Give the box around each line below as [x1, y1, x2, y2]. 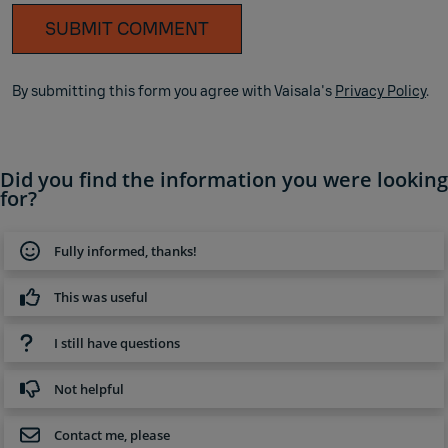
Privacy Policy [335, 81, 426, 101]
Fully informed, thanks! [54, 241, 197, 260]
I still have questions [54, 333, 180, 352]
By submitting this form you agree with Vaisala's [12, 81, 335, 101]
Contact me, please [54, 425, 170, 444]
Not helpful [54, 379, 124, 398]
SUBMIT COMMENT [45, 16, 209, 41]
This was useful [54, 287, 148, 306]
